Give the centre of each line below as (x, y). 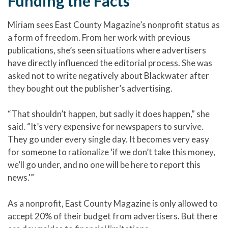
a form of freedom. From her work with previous (99, 37)
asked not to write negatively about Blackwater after (108, 75)
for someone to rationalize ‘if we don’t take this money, (111, 152)
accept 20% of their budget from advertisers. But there (112, 216)
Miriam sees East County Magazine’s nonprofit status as (114, 24)
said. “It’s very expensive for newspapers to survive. (106, 127)
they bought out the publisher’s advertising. (90, 88)
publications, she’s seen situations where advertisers (107, 50)
